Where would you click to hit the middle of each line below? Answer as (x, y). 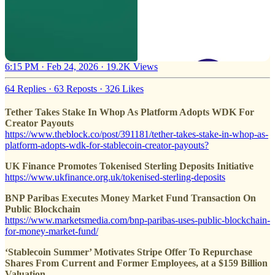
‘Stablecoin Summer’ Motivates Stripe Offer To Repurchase (129, 252)
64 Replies (25, 89)
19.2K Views (132, 67)
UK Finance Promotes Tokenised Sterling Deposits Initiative (129, 166)
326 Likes (124, 89)
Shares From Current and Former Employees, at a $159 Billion (136, 263)
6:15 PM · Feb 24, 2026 (52, 67)
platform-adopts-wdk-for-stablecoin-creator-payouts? (107, 145)
